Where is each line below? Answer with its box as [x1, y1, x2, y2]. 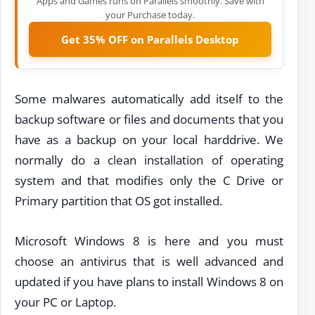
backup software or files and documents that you [15, 111, 283, 128]
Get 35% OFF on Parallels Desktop [61, 32, 239, 47]
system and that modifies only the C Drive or [15, 172, 283, 189]
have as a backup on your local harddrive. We [15, 131, 283, 148]
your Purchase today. [105, 8, 195, 22]
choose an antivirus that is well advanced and [15, 252, 283, 269]
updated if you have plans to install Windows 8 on [15, 273, 283, 290]
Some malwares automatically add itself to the [15, 91, 283, 108]
